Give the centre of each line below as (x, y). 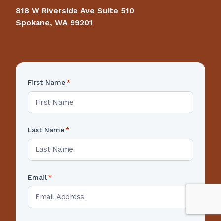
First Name (46, 82)
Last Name (46, 129)
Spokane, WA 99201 (54, 22)
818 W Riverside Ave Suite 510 (75, 10)
